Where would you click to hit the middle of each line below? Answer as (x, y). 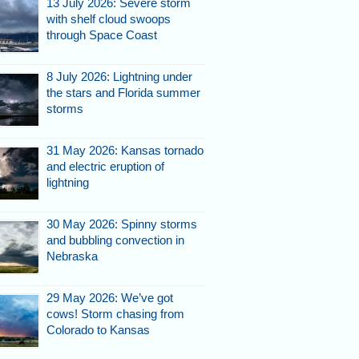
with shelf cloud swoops (109, 18)
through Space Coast (102, 34)
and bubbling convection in (115, 240)
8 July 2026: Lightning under (119, 76)
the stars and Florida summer (123, 92)
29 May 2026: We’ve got (110, 297)
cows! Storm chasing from (115, 313)
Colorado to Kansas (98, 329)
